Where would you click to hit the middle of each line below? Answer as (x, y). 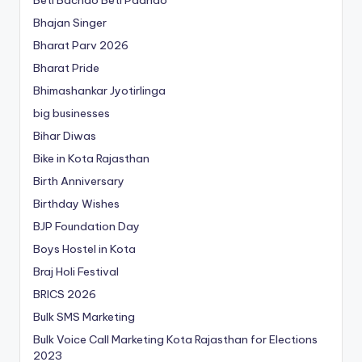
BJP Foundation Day (86, 227)
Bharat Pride (66, 68)
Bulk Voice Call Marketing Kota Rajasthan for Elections (175, 340)
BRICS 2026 (65, 295)
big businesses (72, 114)
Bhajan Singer (70, 23)
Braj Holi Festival (76, 272)
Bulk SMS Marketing (84, 317)
